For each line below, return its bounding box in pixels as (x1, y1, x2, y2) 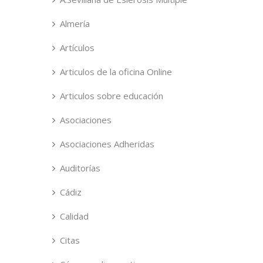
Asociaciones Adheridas (59, 138, 154, 150)
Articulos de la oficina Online (59, 66, 172, 77)
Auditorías (59, 162, 100, 174)
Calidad (59, 210, 89, 222)
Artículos (59, 42, 95, 53)
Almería (59, 18, 90, 29)
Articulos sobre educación (59, 90, 163, 102)
